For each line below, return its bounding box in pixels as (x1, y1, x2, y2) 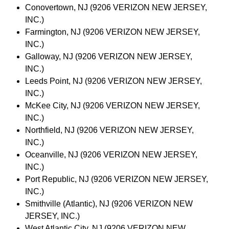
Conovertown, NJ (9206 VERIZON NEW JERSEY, (25, 3, 207, 12)
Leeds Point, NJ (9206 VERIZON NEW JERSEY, (25, 76, 202, 85)
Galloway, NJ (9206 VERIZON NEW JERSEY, (25, 52, 192, 61)
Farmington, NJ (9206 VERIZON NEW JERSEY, (25, 27, 200, 36)
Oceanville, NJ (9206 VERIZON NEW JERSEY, (25, 150, 197, 159)
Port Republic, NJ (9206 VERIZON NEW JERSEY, (25, 174, 208, 184)
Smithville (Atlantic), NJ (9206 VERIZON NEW (25, 199, 193, 208)
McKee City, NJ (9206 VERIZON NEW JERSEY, (25, 101, 200, 110)
